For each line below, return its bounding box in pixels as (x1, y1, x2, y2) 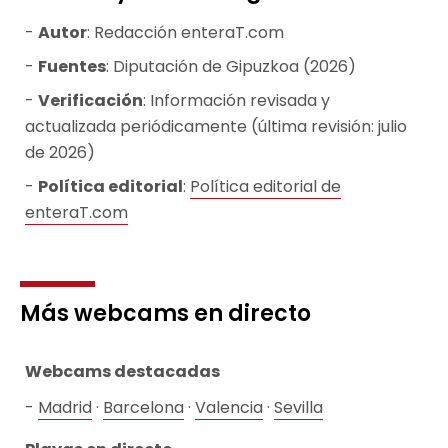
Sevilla (274, 395, 323, 419)
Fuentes (38, 54, 106, 78)
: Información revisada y (143, 88, 330, 112)
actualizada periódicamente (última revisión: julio (25, 114, 407, 138)
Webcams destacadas (25, 359, 220, 383)
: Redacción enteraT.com (87, 20, 284, 44)
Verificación (38, 88, 143, 112)
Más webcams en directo (20, 297, 311, 329)
